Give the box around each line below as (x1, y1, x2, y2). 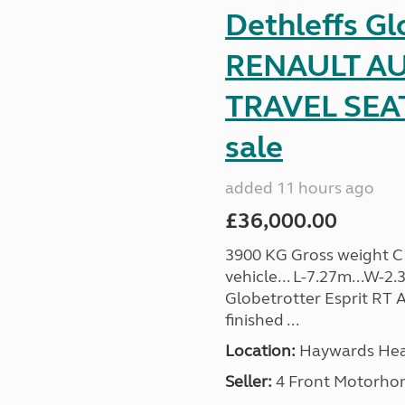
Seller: (224, 372, 272, 391)
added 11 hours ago (224, 178, 374, 198)
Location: (224, 341, 296, 361)
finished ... (224, 310, 299, 330)
